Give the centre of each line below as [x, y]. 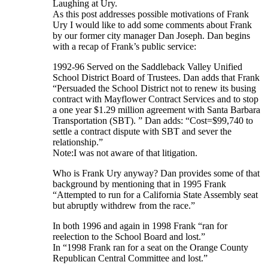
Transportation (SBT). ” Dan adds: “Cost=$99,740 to [153, 121]
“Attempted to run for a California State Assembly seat [155, 195]
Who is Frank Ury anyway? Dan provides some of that [156, 173]
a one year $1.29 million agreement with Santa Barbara [156, 110]
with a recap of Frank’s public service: [124, 47]
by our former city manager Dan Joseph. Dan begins [151, 36]
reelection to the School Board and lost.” [129, 237]
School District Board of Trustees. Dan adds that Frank [156, 78]
